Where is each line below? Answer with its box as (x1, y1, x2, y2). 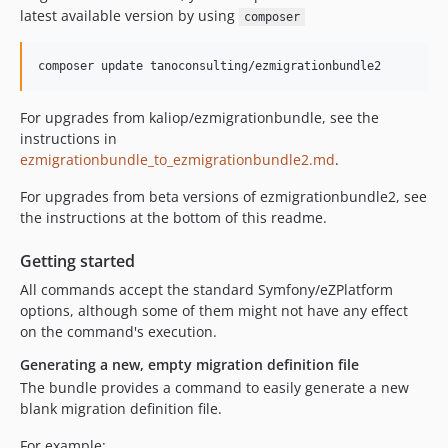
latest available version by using (20, 6, 239, 25)
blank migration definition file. (20, 399, 222, 418)
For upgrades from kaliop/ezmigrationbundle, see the (20, 108, 379, 127)
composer (243, 10, 300, 24)
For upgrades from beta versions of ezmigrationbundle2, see (20, 187, 427, 206)
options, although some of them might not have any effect (20, 301, 408, 320)
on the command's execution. (20, 322, 217, 341)
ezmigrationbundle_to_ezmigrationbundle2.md (20, 150, 335, 169)
